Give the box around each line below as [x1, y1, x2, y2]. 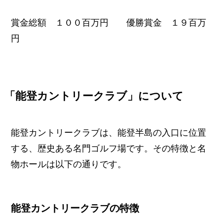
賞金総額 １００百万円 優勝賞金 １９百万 [11, 18, 207, 28]
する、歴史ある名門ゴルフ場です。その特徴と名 [11, 144, 207, 154]
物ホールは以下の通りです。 [11, 159, 127, 170]
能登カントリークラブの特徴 [11, 202, 140, 214]
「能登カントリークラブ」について [4, 90, 184, 103]
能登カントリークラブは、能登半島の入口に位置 [11, 128, 207, 138]
